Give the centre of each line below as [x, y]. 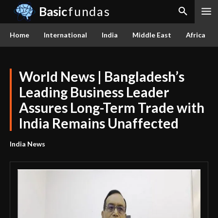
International [65, 35]
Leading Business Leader [94, 92]
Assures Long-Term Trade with [112, 108]
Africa [196, 35]
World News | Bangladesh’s [102, 76]
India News [27, 144]
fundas [89, 11]
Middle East [152, 35]
